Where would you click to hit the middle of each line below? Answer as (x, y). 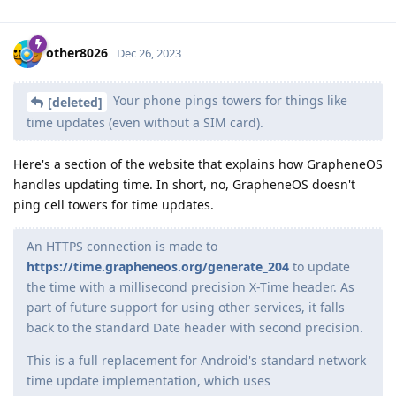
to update (320, 267)
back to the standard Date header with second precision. (195, 328)
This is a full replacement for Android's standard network (196, 361)
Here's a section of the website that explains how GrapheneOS (198, 164)
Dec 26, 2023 (149, 53)
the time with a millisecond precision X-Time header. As (190, 287)
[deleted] (75, 103)
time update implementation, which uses (148, 381)
